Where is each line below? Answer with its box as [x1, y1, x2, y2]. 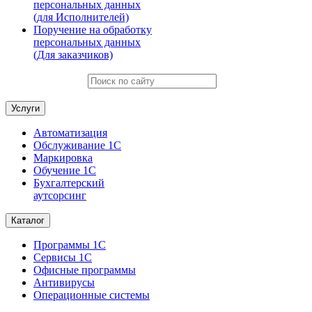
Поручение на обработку [33, 24, 152, 36]
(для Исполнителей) [33, 11, 129, 24]
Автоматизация [33, 127, 107, 139]
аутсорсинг [33, 189, 86, 202]
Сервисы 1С [33, 251, 92, 264]
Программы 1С [33, 239, 106, 251]
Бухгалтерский [33, 177, 104, 189]
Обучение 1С [33, 164, 96, 177]
